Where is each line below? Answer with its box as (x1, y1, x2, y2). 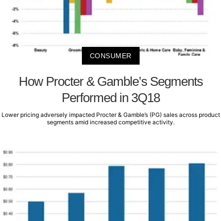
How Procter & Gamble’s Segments (18, 74, 203, 89)
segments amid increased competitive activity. (46, 118, 175, 126)
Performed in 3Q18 (61, 90, 160, 106)
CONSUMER (89, 52, 132, 60)
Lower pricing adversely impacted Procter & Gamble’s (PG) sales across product (1, 111, 220, 119)
